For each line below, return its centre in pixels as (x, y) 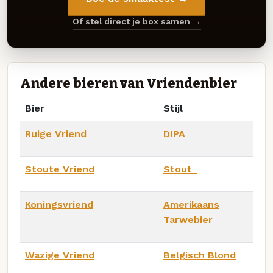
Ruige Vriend (56, 133)
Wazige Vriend (60, 255)
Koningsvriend (59, 204)
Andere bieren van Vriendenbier (129, 83)
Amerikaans (191, 204)
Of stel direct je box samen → (136, 22)
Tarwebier (188, 219)
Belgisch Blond (200, 255)
